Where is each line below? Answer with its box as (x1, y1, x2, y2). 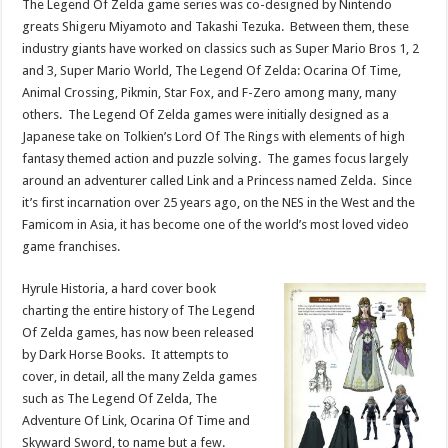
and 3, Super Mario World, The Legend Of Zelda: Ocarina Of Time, (22, 62, 402, 78)
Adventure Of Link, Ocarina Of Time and (22, 412, 251, 428)
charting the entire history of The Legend (22, 302, 256, 318)
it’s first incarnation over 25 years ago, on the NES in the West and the (22, 194, 416, 210)
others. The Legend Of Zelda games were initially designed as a (22, 106, 390, 122)
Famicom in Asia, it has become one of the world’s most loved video (22, 216, 410, 232)
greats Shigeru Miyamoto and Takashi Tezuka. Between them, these (22, 18, 410, 34)
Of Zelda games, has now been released (22, 324, 255, 340)
